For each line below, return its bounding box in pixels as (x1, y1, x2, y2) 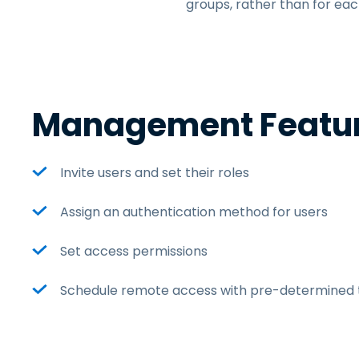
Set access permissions (60, 242, 208, 260)
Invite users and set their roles (60, 163, 249, 182)
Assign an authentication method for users (60, 203, 328, 221)
